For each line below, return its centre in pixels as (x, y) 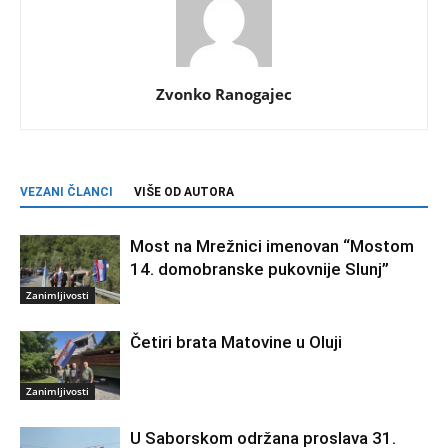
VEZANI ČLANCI (66, 191)
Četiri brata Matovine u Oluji (236, 341)
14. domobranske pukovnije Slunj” (259, 268)
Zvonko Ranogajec (224, 93)
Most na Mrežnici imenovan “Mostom (272, 245)
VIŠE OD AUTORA (184, 191)
